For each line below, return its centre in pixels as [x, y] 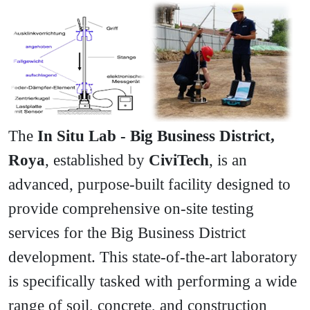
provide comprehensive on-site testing [131, 209]
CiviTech [179, 160]
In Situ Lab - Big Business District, [156, 136]
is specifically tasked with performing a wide [153, 281]
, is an [228, 160]
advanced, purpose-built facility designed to [149, 184]
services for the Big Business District [127, 233]
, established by [97, 160]
